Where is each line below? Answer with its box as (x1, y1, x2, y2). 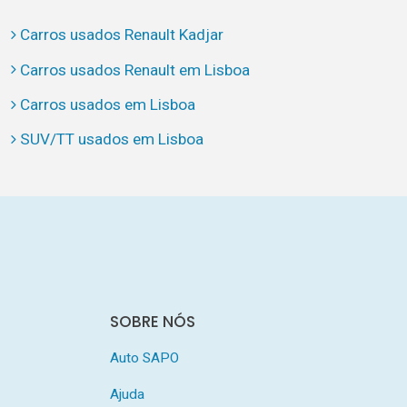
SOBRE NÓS (109, 310, 195, 333)
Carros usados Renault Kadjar (19, 25, 223, 45)
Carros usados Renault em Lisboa (19, 60, 250, 79)
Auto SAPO (109, 349, 179, 366)
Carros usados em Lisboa (19, 94, 195, 114)
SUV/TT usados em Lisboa (19, 130, 203, 149)
